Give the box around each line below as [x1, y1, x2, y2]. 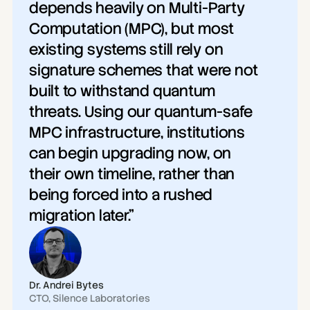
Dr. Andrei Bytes [29, 279, 104, 291]
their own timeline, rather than [29, 164, 235, 184]
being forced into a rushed [29, 185, 213, 205]
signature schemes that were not [29, 60, 259, 80]
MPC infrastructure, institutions [29, 122, 245, 143]
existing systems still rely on [29, 39, 224, 60]
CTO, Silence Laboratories [29, 292, 150, 304]
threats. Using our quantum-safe [29, 102, 253, 122]
